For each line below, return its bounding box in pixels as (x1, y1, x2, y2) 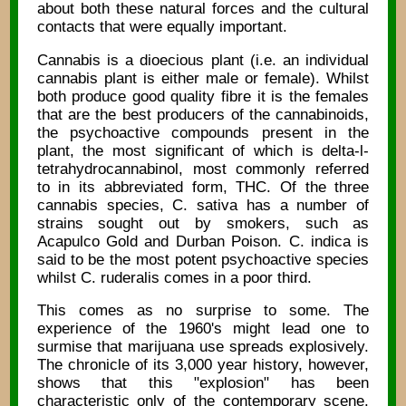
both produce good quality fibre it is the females (36, 87, 370, 105)
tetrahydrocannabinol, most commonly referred (36, 159, 370, 178)
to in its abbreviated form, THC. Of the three (36, 178, 370, 196)
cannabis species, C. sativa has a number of (36, 196, 370, 214)
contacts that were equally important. (36, 18, 287, 36)
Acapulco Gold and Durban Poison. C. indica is (36, 232, 370, 250)
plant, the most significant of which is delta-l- (36, 141, 370, 159)
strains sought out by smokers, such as (36, 214, 370, 232)
